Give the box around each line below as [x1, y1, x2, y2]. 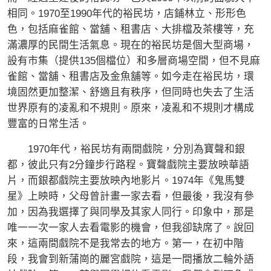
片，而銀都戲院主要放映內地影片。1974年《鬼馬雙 [7, 175, 245, 187]
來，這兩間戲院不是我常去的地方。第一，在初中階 [7, 238, 244, 250]
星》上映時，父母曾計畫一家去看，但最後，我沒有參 [7, 191, 254, 203]
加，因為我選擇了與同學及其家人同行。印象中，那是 [7, 206, 254, 218]
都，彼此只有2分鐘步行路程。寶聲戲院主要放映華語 [7, 159, 249, 171]
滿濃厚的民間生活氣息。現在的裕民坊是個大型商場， [7, 39, 254, 51]
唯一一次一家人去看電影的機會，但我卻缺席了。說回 [7, 222, 254, 234]
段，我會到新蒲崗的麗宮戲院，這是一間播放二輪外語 [7, 253, 254, 266]
